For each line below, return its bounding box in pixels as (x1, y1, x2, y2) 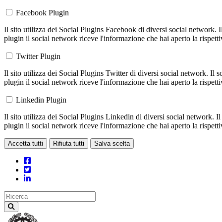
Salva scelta (94, 140, 130, 148)
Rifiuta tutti (53, 140, 84, 148)
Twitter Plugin (16, 52, 60, 61)
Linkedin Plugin (16, 96, 66, 105)
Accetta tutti (8, 140, 43, 148)
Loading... (3, 148, 36, 157)
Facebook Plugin (16, 8, 69, 17)
